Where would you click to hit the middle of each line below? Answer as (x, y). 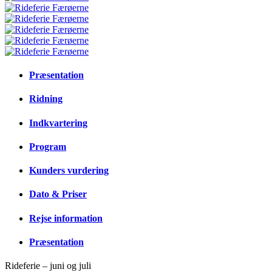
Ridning (46, 99)
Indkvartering (58, 123)
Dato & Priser (58, 194)
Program (48, 146)
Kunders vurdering (69, 171)
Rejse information (66, 218)
